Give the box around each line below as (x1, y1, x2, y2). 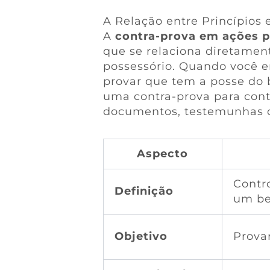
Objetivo (114, 229, 168, 243)
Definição (114, 184, 174, 198)
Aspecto (137, 146, 189, 160)
